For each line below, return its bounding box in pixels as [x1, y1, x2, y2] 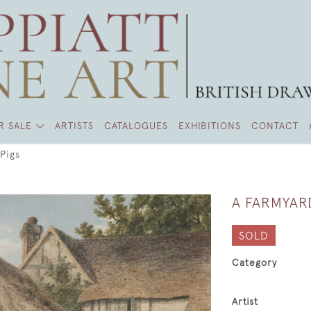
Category [232, 257, 277, 268]
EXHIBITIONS [178, 120, 242, 131]
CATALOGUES [104, 120, 169, 131]
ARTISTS [55, 120, 94, 131]
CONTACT [251, 120, 299, 131]
